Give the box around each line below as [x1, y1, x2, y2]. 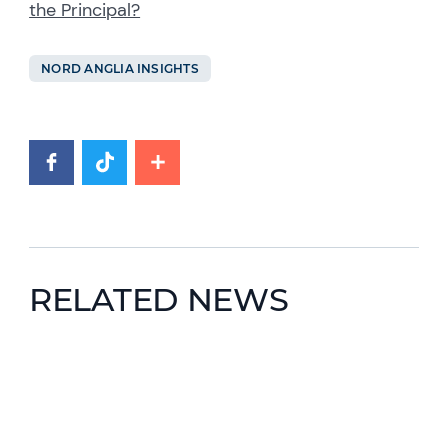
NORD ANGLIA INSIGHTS [41, 60, 199, 76]
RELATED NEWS [29, 279, 289, 319]
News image [28, 361, 118, 383]
